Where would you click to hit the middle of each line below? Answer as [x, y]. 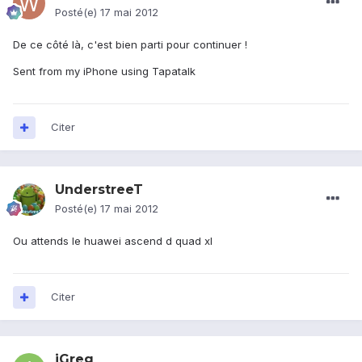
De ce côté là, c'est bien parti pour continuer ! [130, 45]
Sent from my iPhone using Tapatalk [104, 72]
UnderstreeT [99, 190]
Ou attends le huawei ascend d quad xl [113, 241]
